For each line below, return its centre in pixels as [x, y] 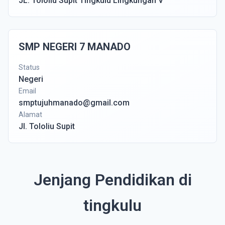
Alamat [30, 115]
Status [29, 67]
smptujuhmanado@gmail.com [74, 103]
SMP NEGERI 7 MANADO [75, 47]
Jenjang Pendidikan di [113, 180]
